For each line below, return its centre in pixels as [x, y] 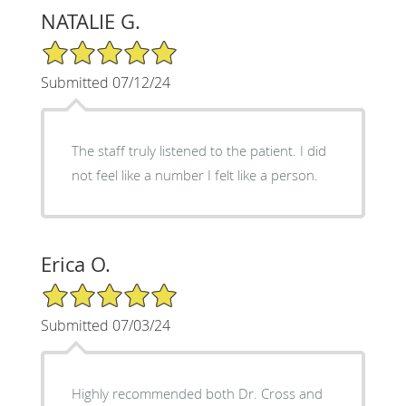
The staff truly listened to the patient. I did [198, 150]
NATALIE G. [90, 21]
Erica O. [75, 264]
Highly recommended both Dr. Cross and [197, 393]
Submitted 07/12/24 [105, 82]
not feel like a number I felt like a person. [194, 174]
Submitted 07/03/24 [105, 325]
